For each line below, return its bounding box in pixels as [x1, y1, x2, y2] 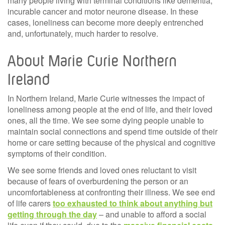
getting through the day [8, 208, 97, 220]
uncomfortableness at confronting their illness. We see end [8, 186, 215, 198]
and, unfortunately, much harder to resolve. [8, 27, 158, 39]
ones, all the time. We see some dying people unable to [8, 114, 204, 126]
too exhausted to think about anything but [53, 197, 212, 209]
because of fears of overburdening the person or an [8, 175, 188, 187]
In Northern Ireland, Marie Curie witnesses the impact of [8, 92, 204, 104]
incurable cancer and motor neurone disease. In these [8, 5, 198, 17]
